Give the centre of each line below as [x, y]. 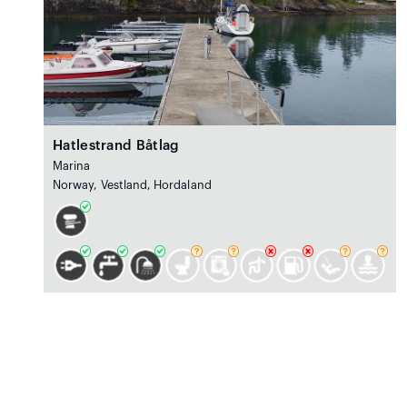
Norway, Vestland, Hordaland [132, 185]
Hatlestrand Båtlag [116, 145]
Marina [72, 166]
